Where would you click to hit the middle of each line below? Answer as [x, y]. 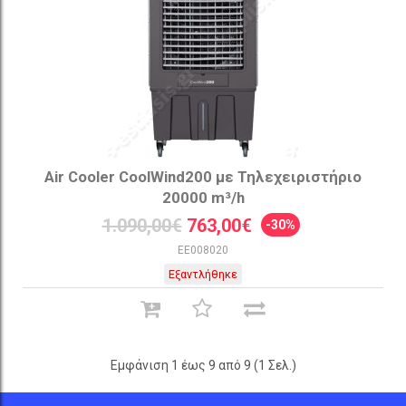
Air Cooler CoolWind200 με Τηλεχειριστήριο [203, 176]
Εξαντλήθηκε [203, 275]
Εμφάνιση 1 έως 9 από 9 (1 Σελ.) [203, 366]
